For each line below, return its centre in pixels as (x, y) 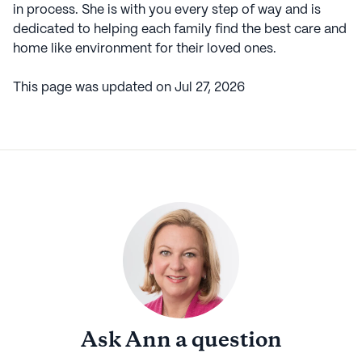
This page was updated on (94, 88)
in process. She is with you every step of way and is (167, 11)
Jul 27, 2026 (210, 88)
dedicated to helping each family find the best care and (180, 30)
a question (226, 341)
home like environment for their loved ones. (145, 49)
